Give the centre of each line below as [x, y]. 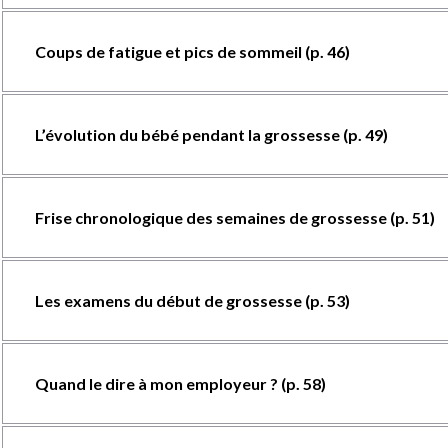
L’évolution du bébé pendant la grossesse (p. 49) [211, 134]
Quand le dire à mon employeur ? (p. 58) [180, 383]
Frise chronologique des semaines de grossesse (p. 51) [234, 217]
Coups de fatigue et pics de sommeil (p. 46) [192, 51]
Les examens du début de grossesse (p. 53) [192, 300]
